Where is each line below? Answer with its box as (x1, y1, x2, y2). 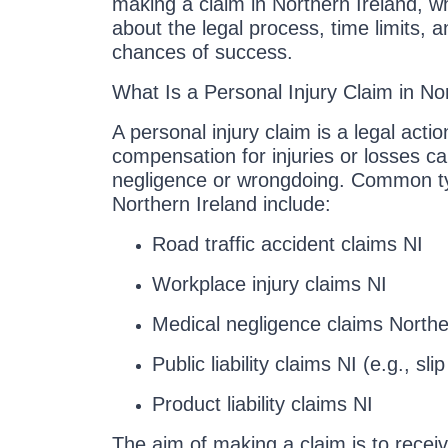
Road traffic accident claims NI (152, 233, 423, 255)
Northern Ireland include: (112, 193, 331, 215)
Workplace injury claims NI (152, 273, 387, 295)
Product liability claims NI (152, 393, 373, 415)
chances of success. (112, 41, 293, 63)
